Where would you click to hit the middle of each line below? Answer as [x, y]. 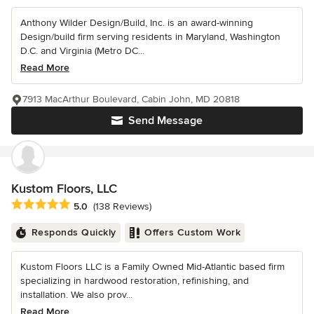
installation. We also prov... [76, 295]
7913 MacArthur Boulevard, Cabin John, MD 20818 [131, 100]
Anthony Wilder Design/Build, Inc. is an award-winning [137, 23]
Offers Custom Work [192, 233]
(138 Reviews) [122, 206]
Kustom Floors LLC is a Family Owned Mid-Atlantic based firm [152, 267]
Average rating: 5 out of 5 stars [86, 205]
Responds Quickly [74, 233]
